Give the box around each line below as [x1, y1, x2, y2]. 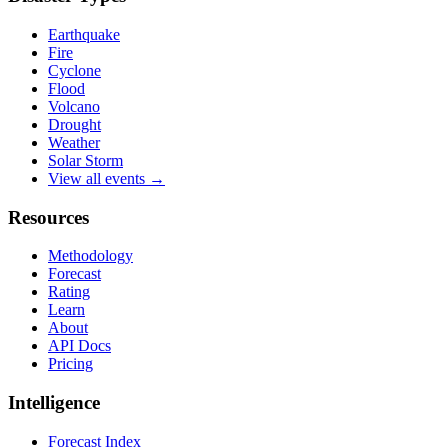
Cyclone [48, 61, 101, 79]
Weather [48, 133, 100, 151]
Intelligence [8, 392, 100, 414]
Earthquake [48, 25, 120, 43]
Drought [48, 115, 101, 133]
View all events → [48, 169, 165, 187]
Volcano [48, 97, 100, 115]
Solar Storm [48, 151, 123, 169]
